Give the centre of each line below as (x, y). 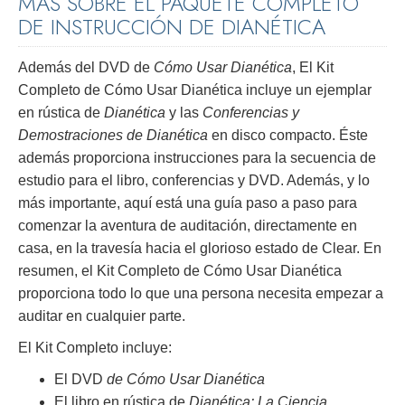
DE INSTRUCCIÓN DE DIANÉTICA (172, 26)
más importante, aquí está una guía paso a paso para (188, 203)
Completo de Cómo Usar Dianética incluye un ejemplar (195, 90)
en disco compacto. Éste (288, 136)
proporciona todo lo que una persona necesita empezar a (201, 294)
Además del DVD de (86, 68)
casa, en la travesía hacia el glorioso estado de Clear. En (200, 249)
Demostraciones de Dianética (113, 136)
